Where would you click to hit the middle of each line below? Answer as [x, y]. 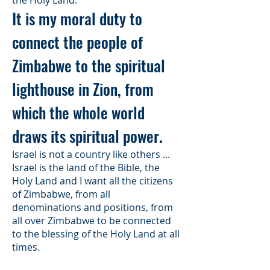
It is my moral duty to [77, 18]
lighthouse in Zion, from [83, 89]
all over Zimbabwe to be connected [92, 221]
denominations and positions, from [93, 207]
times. [26, 247]
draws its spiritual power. [87, 136]
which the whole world [78, 112]
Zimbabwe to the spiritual [89, 65]
